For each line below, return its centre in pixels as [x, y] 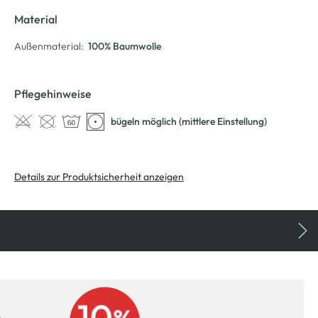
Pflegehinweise [53, 93]
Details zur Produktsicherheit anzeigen [99, 176]
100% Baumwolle [125, 46]
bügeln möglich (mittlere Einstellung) [189, 122]
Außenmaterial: [49, 46]
